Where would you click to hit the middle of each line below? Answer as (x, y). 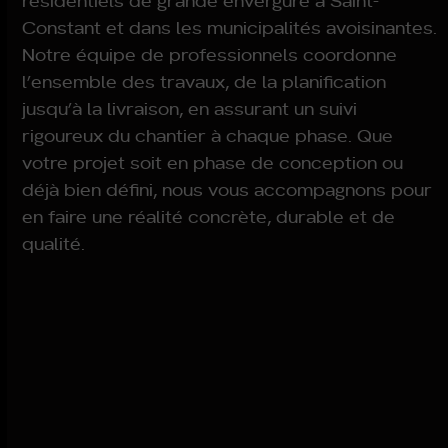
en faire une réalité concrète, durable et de (209, 216)
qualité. (54, 243)
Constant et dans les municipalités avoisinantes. (230, 27)
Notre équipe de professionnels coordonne (210, 54)
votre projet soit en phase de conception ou (213, 162)
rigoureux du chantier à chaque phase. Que (208, 135)
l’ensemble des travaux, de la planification (204, 81)
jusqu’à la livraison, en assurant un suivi (190, 108)
